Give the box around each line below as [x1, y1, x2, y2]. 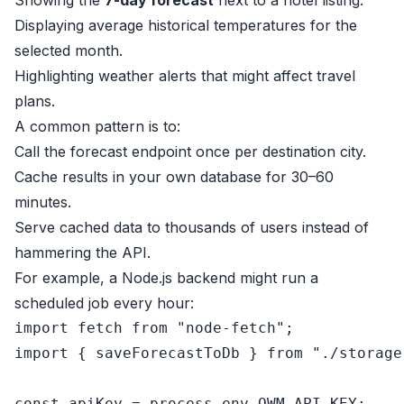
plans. [14, 92, 55, 110]
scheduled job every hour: [14, 294, 194, 312]
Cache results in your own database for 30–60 [14, 168, 334, 186]
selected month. [14, 41, 123, 60]
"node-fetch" [177, 319, 285, 336]
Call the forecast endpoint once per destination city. [14, 142, 366, 161]
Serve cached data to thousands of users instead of [14, 218, 369, 236]
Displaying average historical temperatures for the [14, 16, 357, 34]
